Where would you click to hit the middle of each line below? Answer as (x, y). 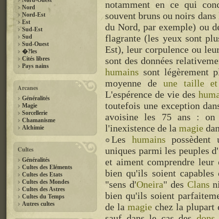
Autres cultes (38, 204)
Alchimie (33, 128)
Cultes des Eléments (47, 167)
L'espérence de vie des (152, 94)
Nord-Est (34, 15)
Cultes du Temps (43, 197)
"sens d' (121, 184)
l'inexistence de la (142, 128)
